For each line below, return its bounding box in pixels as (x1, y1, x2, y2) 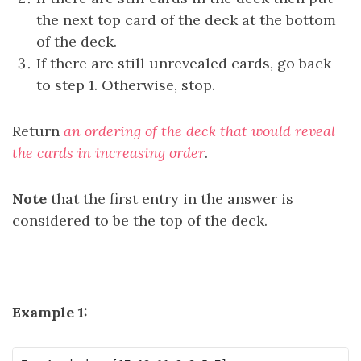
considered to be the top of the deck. (12, 211, 268, 230)
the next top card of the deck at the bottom (36, 10, 336, 29)
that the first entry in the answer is (47, 189, 293, 208)
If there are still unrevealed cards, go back (36, 54, 331, 73)
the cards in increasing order (12, 143, 205, 162)
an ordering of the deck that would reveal (64, 122, 335, 140)
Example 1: (12, 303, 88, 322)
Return (12, 122, 64, 140)
